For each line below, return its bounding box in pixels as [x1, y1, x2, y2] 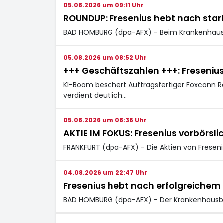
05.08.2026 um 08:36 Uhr [63, 115, 147, 124]
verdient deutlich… [63, 90, 127, 100]
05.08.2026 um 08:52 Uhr [63, 53, 147, 62]
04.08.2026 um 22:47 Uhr [63, 168, 147, 177]
